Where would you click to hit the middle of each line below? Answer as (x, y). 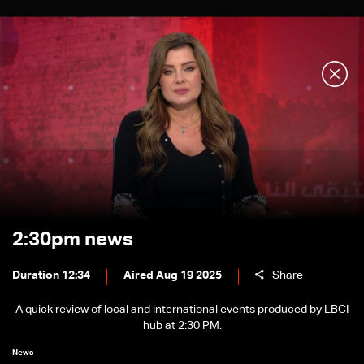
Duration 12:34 (51, 275)
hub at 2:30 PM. (182, 326)
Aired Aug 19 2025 (173, 275)
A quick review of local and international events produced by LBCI (182, 310)
